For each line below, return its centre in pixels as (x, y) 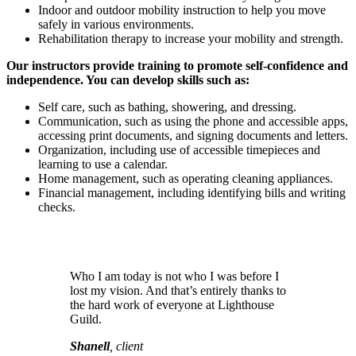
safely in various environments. (116, 25)
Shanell (90, 346)
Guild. (86, 319)
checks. (57, 207)
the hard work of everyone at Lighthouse (172, 304)
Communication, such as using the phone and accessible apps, (193, 122)
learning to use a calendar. (103, 164)
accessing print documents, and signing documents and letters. (193, 136)
